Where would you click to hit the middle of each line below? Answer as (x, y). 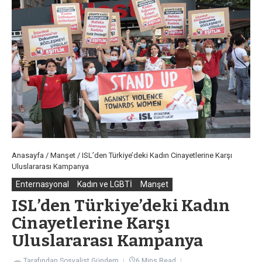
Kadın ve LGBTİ (105, 184)
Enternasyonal (42, 184)
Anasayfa (28, 155)
